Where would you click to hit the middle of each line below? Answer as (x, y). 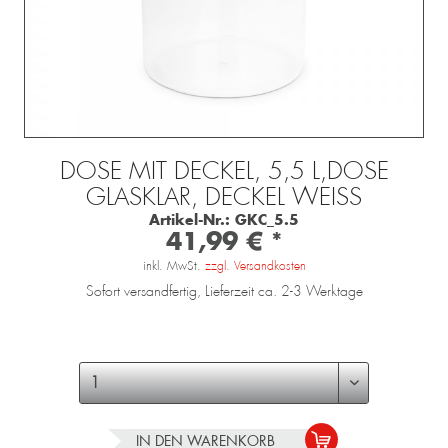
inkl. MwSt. (173, 266)
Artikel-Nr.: (189, 220)
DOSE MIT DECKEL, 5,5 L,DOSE (224, 171)
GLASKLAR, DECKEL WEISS (224, 197)
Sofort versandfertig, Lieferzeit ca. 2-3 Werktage (224, 291)
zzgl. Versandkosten (255, 266)
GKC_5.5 (264, 220)
